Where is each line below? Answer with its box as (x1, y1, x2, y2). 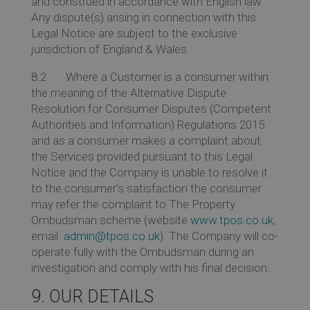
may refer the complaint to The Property (30, 197, 235, 211)
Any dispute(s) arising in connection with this (30, 10, 256, 24)
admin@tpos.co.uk (63, 228, 160, 243)
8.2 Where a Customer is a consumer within (30, 69, 268, 84)
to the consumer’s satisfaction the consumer (30, 181, 262, 195)
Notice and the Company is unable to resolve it (30, 165, 268, 179)
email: (30, 228, 64, 243)
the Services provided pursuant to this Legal (30, 149, 253, 163)
